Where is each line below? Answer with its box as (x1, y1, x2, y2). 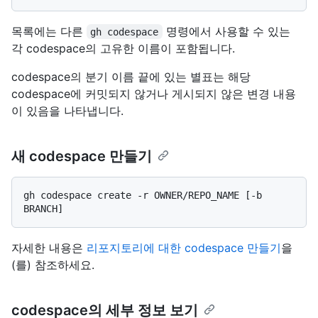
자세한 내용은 (11, 240, 87, 255)
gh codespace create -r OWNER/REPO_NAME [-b (23, 189, 262, 201)
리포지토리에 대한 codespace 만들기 (87, 240, 281, 255)
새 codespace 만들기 (11, 147, 152, 165)
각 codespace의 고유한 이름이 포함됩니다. (11, 40, 235, 55)
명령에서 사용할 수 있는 (162, 23, 294, 38)
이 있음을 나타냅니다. (11, 103, 124, 118)
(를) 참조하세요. (11, 257, 94, 272)
